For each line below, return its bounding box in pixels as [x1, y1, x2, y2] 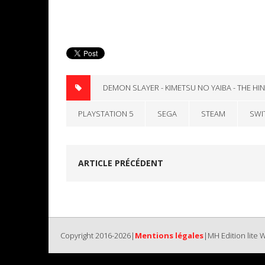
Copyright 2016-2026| [60, 230, 135, 241]
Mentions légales [135, 230, 203, 241]
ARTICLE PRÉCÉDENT [78, 157, 163, 169]
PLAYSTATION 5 [78, 108, 133, 119]
